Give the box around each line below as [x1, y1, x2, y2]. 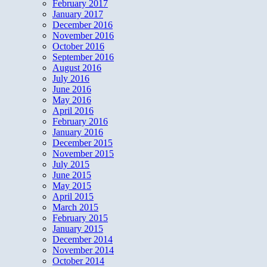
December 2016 [52, 19, 113, 30]
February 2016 [52, 116, 108, 126]
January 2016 [52, 126, 103, 137]
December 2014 [52, 234, 113, 244]
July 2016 [52, 73, 89, 83]
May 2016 [52, 94, 91, 105]
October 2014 [52, 255, 104, 266]
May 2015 [52, 180, 91, 191]
